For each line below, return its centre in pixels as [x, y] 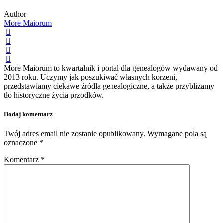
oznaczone [22, 143]
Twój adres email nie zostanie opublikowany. [75, 134]
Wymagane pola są [177, 134]
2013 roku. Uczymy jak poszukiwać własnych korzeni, [91, 77]
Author [15, 14]
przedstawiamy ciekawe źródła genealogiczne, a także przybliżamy [109, 86]
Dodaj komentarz [28, 114]
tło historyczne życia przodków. [54, 95]
